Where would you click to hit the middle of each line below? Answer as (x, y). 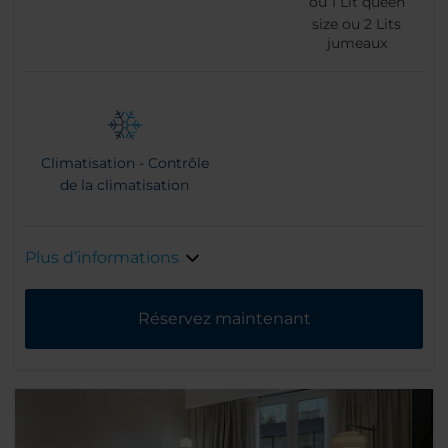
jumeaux (356, 43)
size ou (338, 24)
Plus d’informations (102, 258)
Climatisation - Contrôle (124, 163)
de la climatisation (124, 185)
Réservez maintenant (224, 319)
